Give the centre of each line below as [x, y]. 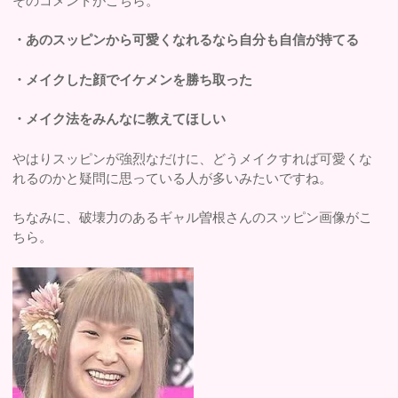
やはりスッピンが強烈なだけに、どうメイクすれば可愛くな [193, 158]
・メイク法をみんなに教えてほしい [119, 119]
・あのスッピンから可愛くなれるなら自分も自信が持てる [186, 40]
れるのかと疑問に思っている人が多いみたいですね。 [173, 178]
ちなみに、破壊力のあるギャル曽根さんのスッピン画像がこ [193, 218]
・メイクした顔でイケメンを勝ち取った [133, 79]
